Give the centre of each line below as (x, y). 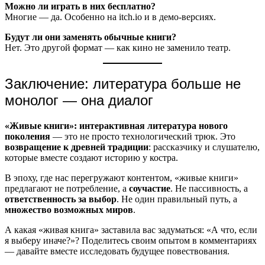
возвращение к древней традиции (77, 147)
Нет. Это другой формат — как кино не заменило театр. (118, 47)
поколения (28, 136)
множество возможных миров (69, 209)
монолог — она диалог (79, 100)
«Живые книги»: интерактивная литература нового (116, 125)
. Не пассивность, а (209, 188)
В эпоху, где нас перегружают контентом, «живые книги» (122, 177)
